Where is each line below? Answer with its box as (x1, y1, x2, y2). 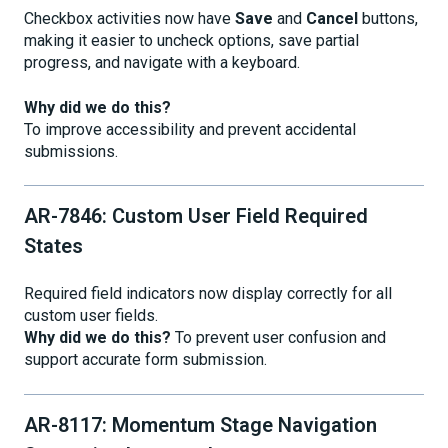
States (24, 234, 83, 259)
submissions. (24, 141, 118, 161)
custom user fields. (24, 306, 158, 326)
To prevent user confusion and (171, 328, 386, 348)
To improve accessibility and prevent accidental (24, 119, 356, 139)
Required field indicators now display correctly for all (24, 284, 392, 304)
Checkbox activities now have (24, 9, 235, 29)
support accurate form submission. (24, 350, 267, 370)
